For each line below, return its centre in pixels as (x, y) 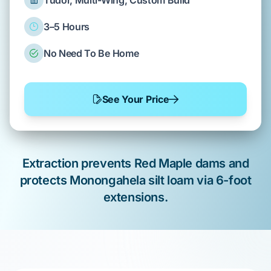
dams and (221, 163)
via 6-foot (223, 180)
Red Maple (163, 163)
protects (45, 180)
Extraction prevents (78, 163)
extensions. (135, 197)
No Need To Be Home (91, 53)
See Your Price (135, 99)
